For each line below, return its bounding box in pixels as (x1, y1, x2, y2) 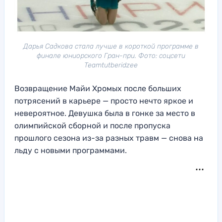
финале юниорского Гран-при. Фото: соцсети (37, 51, 185, 60)
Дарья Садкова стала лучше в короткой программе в (23, 42, 199, 51)
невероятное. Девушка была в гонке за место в (14, 108, 195, 118)
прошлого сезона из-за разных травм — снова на (14, 133, 203, 143)
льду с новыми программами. (14, 145, 127, 155)
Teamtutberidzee (84, 60, 138, 69)
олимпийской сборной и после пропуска (14, 120, 170, 130)
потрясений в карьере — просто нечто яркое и (14, 96, 193, 106)
